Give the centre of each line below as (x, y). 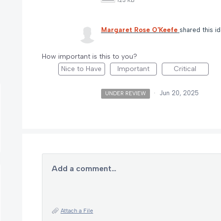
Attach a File (77, 211)
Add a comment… (84, 168)
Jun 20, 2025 (179, 93)
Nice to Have (82, 69)
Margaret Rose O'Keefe (139, 30)
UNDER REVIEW (126, 93)
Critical (185, 69)
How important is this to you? (89, 56)
